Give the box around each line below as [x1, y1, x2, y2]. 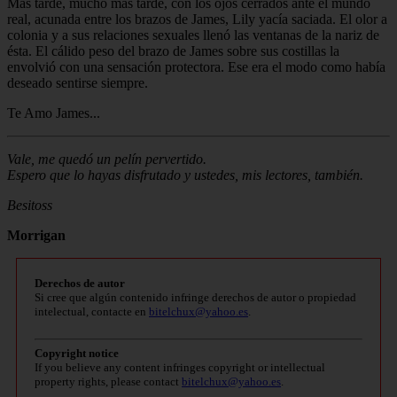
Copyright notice [35, 346, 119, 360]
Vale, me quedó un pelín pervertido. [7, 151, 206, 167]
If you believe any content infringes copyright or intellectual [35, 360, 325, 374]
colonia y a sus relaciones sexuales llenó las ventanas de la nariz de [7, 27, 379, 43]
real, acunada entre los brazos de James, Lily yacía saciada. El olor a [7, 11, 387, 27]
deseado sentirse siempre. [7, 74, 148, 90]
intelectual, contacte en [35, 304, 149, 318]
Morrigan [7, 227, 66, 243]
